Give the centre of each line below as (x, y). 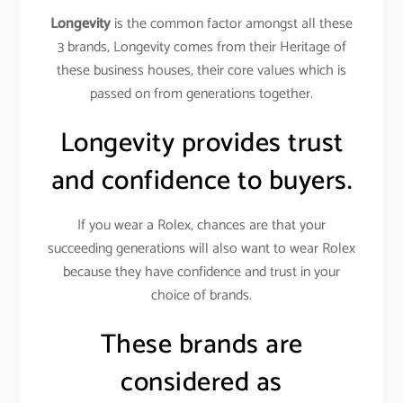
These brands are (201, 345)
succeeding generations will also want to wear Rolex (201, 249)
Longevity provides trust (201, 144)
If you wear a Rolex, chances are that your (201, 226)
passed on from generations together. (201, 94)
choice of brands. (201, 296)
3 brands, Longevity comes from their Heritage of (201, 48)
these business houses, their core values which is (201, 71)
